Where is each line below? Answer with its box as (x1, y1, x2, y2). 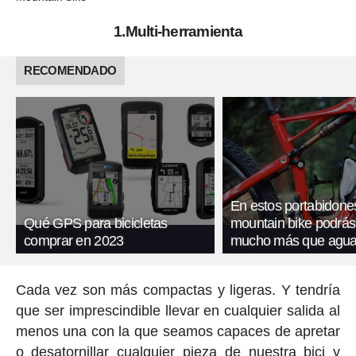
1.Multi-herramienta (114, 23, 242, 41)
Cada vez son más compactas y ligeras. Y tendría (15, 282, 341, 299)
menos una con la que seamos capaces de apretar (15, 323, 341, 340)
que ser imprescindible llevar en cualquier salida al (15, 303, 341, 319)
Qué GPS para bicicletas (24, 215, 168, 232)
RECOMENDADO (24, 64, 117, 78)
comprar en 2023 (24, 233, 124, 250)
